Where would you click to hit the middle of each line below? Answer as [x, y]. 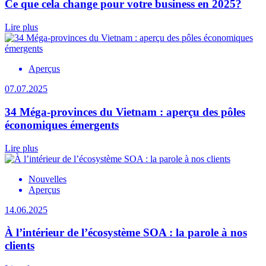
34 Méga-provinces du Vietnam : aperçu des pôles [125, 112]
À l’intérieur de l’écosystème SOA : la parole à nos [126, 233]
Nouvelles [47, 179]
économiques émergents [62, 125]
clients [20, 246]
